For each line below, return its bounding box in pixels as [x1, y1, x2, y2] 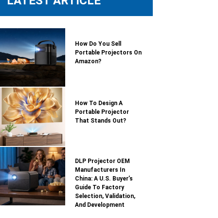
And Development [75, 201, 125, 208]
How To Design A [75, 100, 123, 107]
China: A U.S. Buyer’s [75, 175, 133, 182]
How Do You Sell [75, 40, 121, 47]
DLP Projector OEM [75, 158, 130, 164]
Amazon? [75, 58, 101, 65]
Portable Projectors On [75, 49, 142, 56]
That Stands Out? [75, 117, 126, 124]
